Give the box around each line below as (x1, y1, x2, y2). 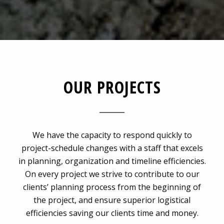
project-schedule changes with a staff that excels (21, 142, 203, 153)
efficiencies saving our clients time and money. (25, 207, 198, 218)
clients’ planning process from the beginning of (23, 181, 201, 192)
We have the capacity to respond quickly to (32, 129, 192, 140)
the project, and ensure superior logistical (33, 194, 190, 205)
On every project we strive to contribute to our (24, 168, 199, 179)
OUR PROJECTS (63, 75, 161, 98)
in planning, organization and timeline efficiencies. (18, 155, 206, 166)
